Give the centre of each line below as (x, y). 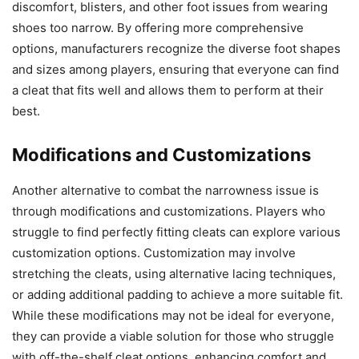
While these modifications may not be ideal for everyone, (173, 315)
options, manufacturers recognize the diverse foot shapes (176, 48)
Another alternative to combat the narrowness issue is (165, 190)
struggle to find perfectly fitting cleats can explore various (176, 232)
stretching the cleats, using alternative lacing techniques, (174, 273)
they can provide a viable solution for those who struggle (173, 336)
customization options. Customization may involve (154, 252)
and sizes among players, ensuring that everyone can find (175, 69)
